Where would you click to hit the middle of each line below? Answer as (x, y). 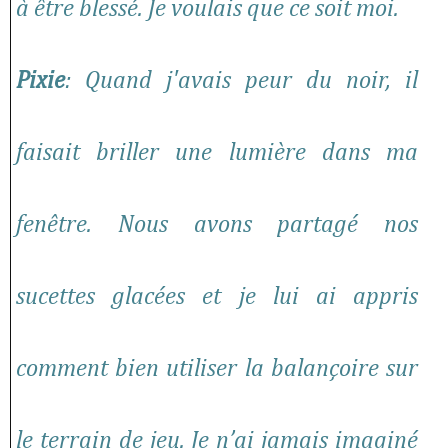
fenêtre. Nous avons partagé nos (217, 225)
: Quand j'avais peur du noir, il (241, 81)
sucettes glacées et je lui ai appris (217, 297)
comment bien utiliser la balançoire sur (217, 369)
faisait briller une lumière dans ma (217, 153)
